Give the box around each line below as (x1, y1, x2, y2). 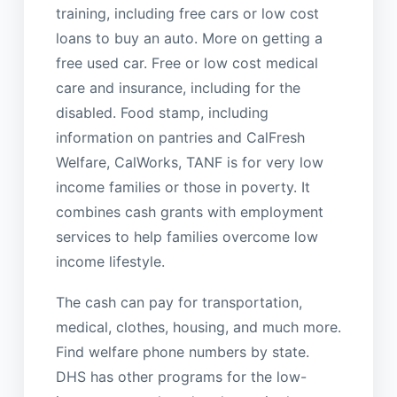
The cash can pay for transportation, (55, 293, 302, 312)
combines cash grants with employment (55, 202, 323, 221)
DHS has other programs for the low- (55, 368, 307, 386)
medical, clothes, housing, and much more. (55, 318, 341, 337)
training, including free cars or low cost (55, 4, 319, 22)
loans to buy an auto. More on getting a (55, 28, 323, 47)
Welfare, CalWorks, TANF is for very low (55, 152, 323, 171)
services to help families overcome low (55, 227, 318, 245)
